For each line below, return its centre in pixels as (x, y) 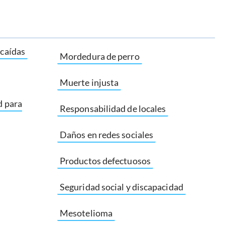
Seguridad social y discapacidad (122, 187)
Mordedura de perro (100, 56)
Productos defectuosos (105, 161)
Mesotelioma (86, 213)
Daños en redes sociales (107, 135)
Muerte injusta (89, 82)
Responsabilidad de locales (113, 108)
